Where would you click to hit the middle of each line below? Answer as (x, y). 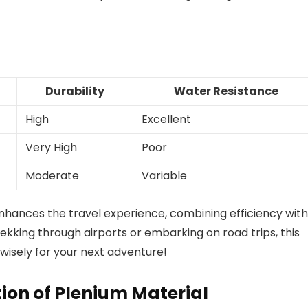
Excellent (166, 119)
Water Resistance (226, 91)
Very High (51, 147)
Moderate (52, 176)
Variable (164, 176)
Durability (75, 91)
